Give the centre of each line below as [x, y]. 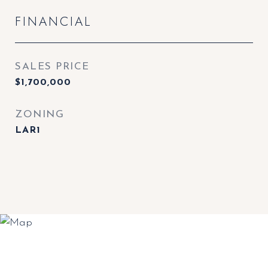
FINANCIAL [53, 22]
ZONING [39, 115]
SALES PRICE [52, 67]
